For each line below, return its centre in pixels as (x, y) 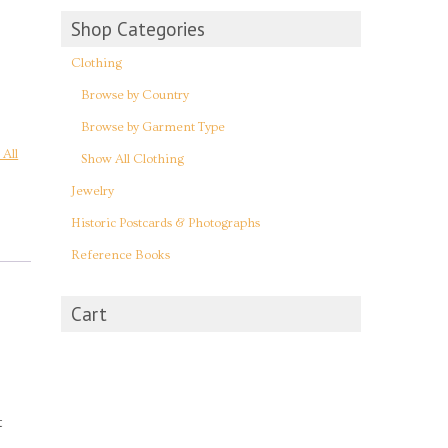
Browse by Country (135, 94)
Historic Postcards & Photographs (165, 222)
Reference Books (120, 254)
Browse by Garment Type (153, 126)
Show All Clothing (132, 158)
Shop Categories (138, 28)
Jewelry (92, 190)
